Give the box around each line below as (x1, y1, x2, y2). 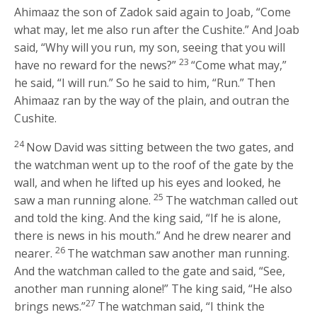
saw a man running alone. (14, 192, 151, 208)
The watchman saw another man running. (67, 245, 290, 261)
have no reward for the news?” (14, 57, 177, 73)
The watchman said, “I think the (98, 298, 265, 314)
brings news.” (14, 298, 86, 314)
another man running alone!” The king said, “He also (14, 280, 293, 296)
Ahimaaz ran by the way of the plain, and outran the (14, 92, 290, 108)
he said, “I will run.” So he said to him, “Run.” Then (14, 74, 276, 91)
